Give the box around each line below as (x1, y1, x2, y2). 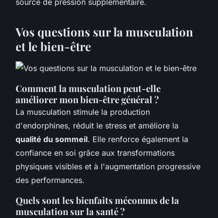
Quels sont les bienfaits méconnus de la (16, 194, 179, 207)
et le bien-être (16, 38, 91, 54)
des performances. (16, 175, 85, 185)
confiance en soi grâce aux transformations (16, 148, 175, 158)
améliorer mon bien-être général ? (16, 93, 159, 106)
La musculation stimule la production (16, 107, 150, 117)
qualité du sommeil (16, 134, 88, 145)
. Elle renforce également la (88, 134, 188, 145)
